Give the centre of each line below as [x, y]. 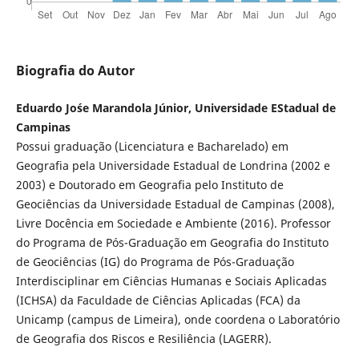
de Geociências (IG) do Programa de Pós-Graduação [155, 262]
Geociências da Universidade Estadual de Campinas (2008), [175, 204]
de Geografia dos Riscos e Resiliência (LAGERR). [143, 339]
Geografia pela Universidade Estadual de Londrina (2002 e [173, 166]
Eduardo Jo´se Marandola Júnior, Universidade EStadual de [175, 108]
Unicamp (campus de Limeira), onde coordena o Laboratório [177, 320]
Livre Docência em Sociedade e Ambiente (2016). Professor [173, 224]
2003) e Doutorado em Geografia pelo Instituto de [149, 185]
